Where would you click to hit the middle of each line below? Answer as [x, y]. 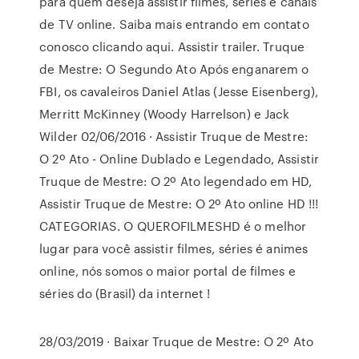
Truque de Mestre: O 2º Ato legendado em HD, [176, 181]
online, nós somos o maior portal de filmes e [167, 271]
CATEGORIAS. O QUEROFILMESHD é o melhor [173, 226]
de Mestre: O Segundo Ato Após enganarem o [174, 69]
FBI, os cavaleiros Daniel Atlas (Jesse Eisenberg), [179, 91]
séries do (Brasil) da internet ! [125, 293]
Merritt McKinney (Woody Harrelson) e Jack [165, 114]
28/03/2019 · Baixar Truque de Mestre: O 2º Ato [176, 341]
